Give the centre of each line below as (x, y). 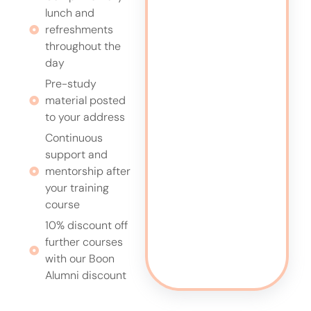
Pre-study (70, 84)
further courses (84, 242)
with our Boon (79, 259)
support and (76, 155)
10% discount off (86, 226)
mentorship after (87, 171)
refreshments (79, 30)
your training (77, 188)
